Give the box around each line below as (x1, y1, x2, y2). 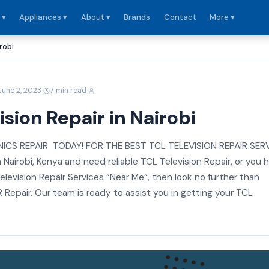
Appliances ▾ (19, 12, 68, 22)
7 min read (50, 85, 87, 95)
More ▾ (209, 12, 235, 22)
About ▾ (80, 12, 110, 22)
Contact (163, 12, 196, 22)
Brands (124, 12, 151, 22)
